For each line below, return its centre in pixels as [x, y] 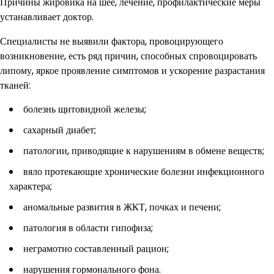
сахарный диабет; [60, 130]
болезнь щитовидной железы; [85, 109]
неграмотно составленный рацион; [96, 248]
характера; [31, 186]
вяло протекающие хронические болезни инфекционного [144, 171]
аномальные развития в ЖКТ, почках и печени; [122, 207]
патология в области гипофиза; [88, 228]
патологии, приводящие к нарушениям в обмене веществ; [144, 150]
